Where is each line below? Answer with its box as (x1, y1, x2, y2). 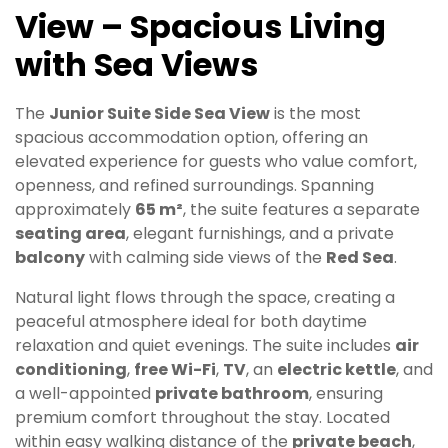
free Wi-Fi (134, 357, 216, 381)
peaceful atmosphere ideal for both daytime (15, 309, 367, 333)
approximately (15, 197, 135, 221)
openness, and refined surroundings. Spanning (15, 173, 374, 197)
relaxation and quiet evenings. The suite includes (15, 333, 395, 357)
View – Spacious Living (15, 4, 386, 50)
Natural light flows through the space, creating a (15, 285, 395, 309)
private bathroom (155, 381, 309, 405)
